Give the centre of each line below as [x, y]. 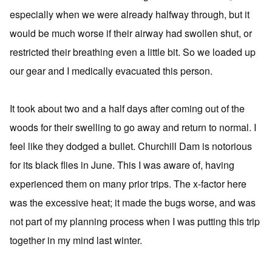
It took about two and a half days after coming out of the [127, 108]
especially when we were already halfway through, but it [130, 14]
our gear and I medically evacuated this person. [111, 70]
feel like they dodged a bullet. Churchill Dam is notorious [131, 146]
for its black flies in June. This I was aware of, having [122, 165]
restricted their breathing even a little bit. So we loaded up [133, 52]
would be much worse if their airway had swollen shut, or [131, 33]
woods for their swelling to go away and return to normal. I [133, 127]
